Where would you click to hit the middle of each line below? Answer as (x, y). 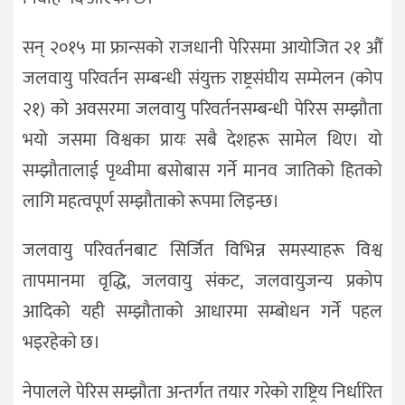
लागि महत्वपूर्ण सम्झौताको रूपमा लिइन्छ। (151, 201)
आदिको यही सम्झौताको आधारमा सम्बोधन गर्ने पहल (202, 312)
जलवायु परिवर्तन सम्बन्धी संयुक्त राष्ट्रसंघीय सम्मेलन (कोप (202, 78)
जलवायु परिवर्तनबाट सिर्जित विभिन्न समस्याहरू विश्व (202, 251)
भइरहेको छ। (61, 343)
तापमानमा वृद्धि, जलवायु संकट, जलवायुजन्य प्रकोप (202, 282)
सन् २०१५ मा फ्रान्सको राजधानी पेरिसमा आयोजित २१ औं (202, 47)
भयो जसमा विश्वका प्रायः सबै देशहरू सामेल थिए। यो (202, 140)
